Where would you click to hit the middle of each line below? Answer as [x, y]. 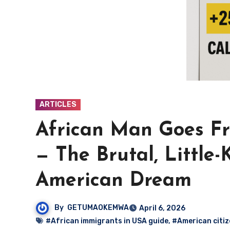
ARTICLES [58, 104]
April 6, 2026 [162, 208]
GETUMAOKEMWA [98, 208]
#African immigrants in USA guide [107, 221]
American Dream [113, 181]
